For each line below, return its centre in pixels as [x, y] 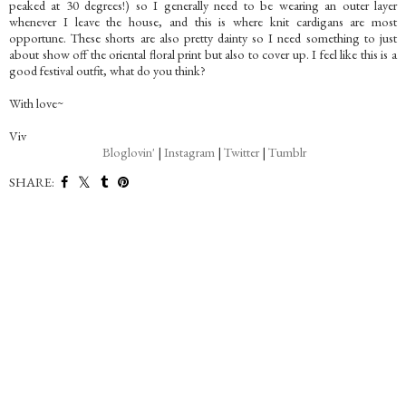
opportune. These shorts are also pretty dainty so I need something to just [203, 38]
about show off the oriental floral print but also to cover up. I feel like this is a [203, 54]
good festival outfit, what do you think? [107, 71]
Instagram [189, 152]
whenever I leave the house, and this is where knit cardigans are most [203, 22]
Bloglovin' [129, 152]
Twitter [242, 152]
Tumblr [287, 152]
